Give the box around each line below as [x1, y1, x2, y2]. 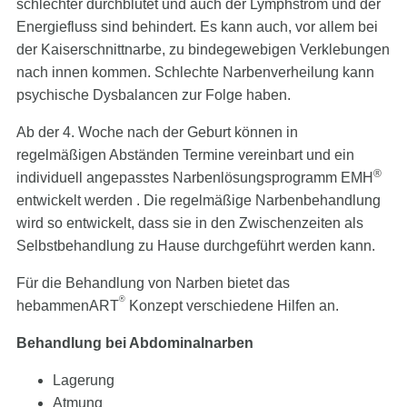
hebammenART [16, 298, 119, 314]
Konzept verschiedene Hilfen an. [125, 298, 339, 314]
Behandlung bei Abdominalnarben [16, 335, 253, 352]
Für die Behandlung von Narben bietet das [16, 275, 290, 292]
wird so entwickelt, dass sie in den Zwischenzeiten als [16, 215, 363, 232]
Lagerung [53, 372, 114, 389]
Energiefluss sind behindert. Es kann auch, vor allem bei [16, 19, 378, 35]
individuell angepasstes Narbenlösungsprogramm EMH [16, 170, 373, 186]
